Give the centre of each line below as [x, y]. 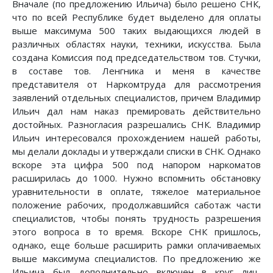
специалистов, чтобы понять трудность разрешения [136, 218]
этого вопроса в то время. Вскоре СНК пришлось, [136, 232]
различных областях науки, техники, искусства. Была [136, 44]
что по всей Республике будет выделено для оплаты [136, 17]
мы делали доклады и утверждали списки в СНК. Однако [136, 151]
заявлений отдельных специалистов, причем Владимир [136, 98]
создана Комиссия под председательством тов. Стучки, [136, 58]
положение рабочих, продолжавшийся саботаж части [136, 205]
